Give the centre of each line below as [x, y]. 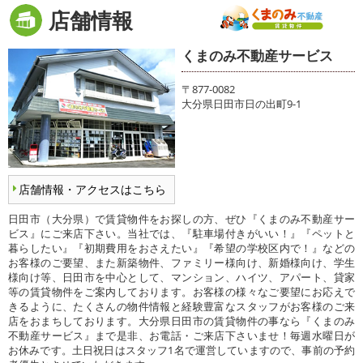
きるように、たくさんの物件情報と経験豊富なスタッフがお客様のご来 [181, 307]
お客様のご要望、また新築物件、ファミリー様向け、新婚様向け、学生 [181, 263]
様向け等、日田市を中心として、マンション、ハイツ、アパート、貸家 [181, 278]
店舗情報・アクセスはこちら [92, 190]
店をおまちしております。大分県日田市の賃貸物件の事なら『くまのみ [181, 321]
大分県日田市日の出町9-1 [247, 103]
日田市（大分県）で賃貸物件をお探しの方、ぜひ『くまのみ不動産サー [181, 219]
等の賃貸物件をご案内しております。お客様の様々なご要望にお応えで [181, 292]
